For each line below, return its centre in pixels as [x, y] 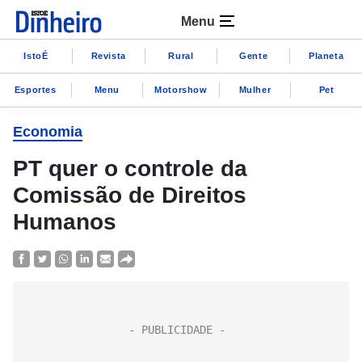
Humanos [65, 222]
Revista [108, 55]
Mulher [255, 89]
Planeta [326, 55]
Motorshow [181, 89]
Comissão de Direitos [130, 195]
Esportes [35, 89]
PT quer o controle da [130, 168]
